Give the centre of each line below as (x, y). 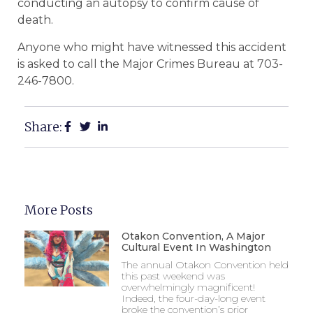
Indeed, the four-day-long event (193, 298)
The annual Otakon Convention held (205, 264)
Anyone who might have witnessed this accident (152, 47)
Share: (43, 126)
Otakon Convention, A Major (193, 236)
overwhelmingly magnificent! (188, 287)
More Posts (59, 210)
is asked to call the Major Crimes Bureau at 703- (150, 64)
